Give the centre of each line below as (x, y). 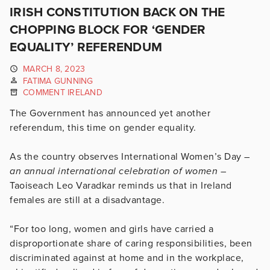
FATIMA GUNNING (58, 81)
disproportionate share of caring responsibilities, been (131, 243)
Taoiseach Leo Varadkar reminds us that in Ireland (121, 185)
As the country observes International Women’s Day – (130, 156)
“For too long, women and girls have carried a (112, 229)
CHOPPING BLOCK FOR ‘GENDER (108, 30)
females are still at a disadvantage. (90, 200)
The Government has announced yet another (110, 113)
